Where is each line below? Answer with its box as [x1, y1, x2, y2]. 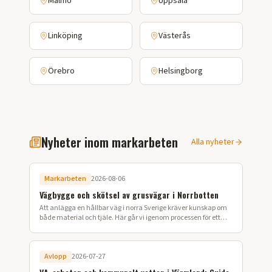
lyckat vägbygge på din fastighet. [39, 222, 141, 233]
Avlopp [44, 251, 67, 262]
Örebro [48, 65, 75, 77]
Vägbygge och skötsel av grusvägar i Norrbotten [39, 188, 219, 201]
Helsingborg [158, 65, 203, 77]
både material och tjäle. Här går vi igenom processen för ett [39, 212, 220, 223]
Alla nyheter [191, 136, 234, 148]
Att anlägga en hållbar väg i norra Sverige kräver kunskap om [39, 203, 227, 213]
